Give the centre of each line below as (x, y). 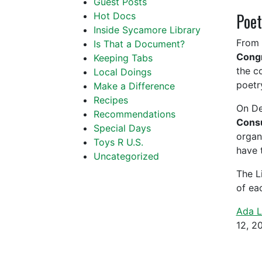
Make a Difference (134, 86)
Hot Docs (115, 16)
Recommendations (135, 114)
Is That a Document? (139, 44)
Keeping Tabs (123, 58)
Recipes (111, 100)
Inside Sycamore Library (147, 30)
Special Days (122, 128)
